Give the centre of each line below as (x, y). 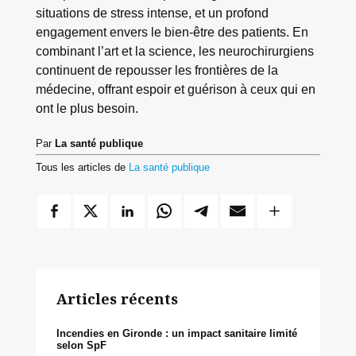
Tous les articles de (80, 167)
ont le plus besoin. (87, 108)
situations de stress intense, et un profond (152, 13)
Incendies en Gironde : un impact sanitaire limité (176, 334)
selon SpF (81, 346)
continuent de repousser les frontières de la (157, 70)
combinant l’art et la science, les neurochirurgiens (174, 51)
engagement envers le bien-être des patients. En (172, 32)
